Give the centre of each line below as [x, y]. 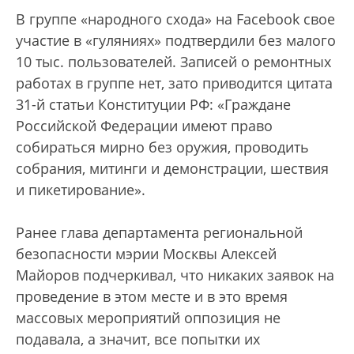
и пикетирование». [83, 189]
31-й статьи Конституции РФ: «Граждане [153, 104]
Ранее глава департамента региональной [159, 232]
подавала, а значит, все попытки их [138, 339]
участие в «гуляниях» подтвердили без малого [176, 40]
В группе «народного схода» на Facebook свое [175, 19]
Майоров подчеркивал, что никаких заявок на [175, 275]
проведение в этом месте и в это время [152, 296]
